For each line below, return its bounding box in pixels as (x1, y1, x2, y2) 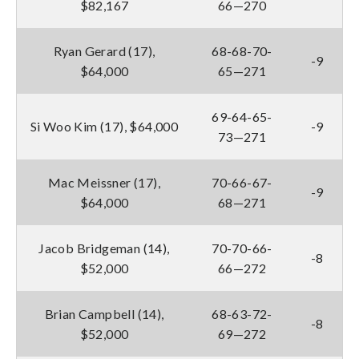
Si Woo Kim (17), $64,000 (30, 118, 179, 134)
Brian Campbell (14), (44, 305, 164, 321)
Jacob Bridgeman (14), (38, 240, 170, 256)
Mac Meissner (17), (47, 174, 161, 190)
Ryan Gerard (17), (53, 42, 155, 58)
